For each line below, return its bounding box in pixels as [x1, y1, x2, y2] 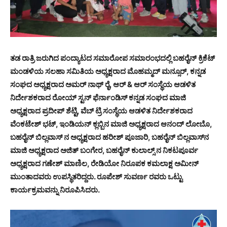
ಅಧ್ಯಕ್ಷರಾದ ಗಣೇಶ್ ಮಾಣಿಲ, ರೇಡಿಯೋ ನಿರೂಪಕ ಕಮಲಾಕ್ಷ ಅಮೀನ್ [10, 159, 199, 169]
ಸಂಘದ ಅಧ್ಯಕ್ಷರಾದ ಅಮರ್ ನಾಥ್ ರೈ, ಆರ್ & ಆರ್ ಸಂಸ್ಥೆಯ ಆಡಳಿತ [10, 80, 196, 90]
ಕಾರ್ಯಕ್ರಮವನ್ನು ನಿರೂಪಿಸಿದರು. [10, 185, 100, 195]
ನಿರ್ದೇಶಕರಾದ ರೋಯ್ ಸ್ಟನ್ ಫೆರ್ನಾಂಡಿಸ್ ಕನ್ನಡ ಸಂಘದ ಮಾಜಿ [10, 93, 186, 103]
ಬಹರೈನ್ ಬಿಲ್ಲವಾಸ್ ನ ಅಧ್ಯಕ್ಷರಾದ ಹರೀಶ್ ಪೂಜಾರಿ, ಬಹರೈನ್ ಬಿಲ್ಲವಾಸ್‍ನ [10, 132, 209, 142]
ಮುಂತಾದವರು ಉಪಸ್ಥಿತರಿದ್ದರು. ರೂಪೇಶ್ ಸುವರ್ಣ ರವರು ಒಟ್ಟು [10, 172, 182, 182]
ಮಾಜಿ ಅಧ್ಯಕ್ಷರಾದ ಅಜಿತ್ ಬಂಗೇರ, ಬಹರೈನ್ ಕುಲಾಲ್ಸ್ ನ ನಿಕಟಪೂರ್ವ [10, 145, 198, 156]
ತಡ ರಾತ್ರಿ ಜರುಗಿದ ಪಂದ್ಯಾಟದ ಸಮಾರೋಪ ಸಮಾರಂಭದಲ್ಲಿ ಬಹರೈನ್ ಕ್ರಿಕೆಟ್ [10, 53, 215, 63]
